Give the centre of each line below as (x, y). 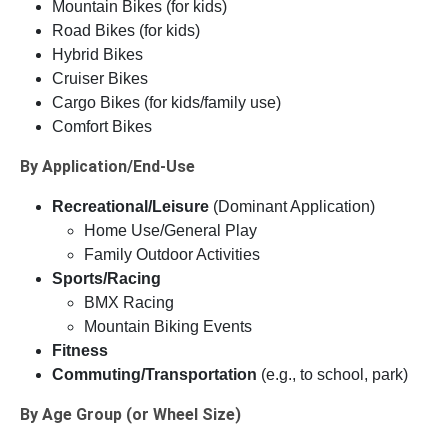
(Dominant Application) (292, 207)
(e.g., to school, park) (332, 375)
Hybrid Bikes (97, 55)
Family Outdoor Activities (172, 255)
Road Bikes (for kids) (126, 31)
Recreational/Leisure (130, 207)
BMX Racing (129, 303)
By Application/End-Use (107, 167)
